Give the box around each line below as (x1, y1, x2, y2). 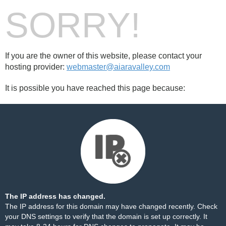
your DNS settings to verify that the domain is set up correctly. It (5, 212, 207, 220)
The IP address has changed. (5, 192, 105, 200)
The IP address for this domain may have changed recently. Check (5, 202, 217, 210)
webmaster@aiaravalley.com (67, 63, 170, 71)
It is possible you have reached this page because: (5, 84, 185, 92)
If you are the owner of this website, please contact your (5, 51, 202, 60)
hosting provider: (5, 63, 67, 71)
